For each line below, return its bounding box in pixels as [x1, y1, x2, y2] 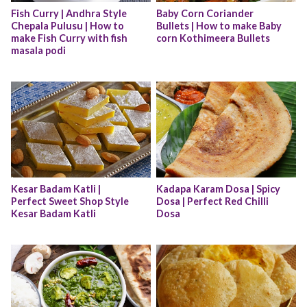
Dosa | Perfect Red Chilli [156, 195, 269, 208]
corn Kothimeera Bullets [156, 32, 270, 45]
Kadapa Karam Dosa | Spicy [156, 183, 280, 195]
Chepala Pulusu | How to [11, 20, 124, 32]
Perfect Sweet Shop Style [11, 195, 129, 208]
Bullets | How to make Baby [156, 20, 282, 32]
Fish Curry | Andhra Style [11, 8, 127, 20]
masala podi [11, 45, 66, 57]
